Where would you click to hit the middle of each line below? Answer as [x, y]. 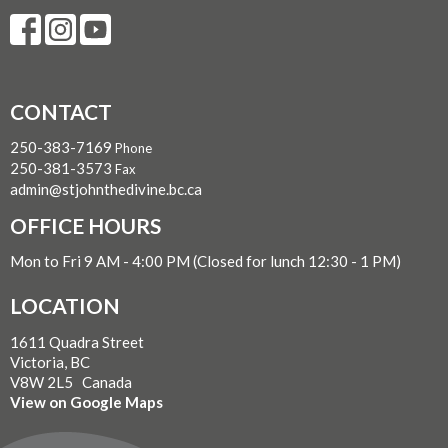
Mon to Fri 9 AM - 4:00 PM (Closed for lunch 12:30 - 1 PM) [205, 261]
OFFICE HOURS [85, 225]
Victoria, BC [50, 361]
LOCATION [65, 306]
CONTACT [61, 111]
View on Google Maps [86, 401]
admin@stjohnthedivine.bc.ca [106, 189]
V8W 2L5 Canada [71, 381]
